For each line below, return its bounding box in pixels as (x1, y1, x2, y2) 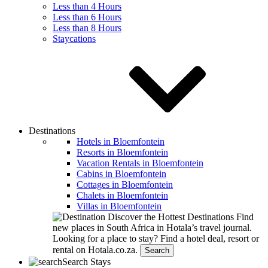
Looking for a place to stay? (53, 233, 160, 243)
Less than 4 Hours (53, 1, 121, 11)
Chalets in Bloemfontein (77, 190, 168, 200)
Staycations (53, 33, 96, 44)
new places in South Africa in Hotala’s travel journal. (53, 223, 252, 233)
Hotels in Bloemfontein (77, 136, 165, 147)
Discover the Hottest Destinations (105, 212, 236, 222)
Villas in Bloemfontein (77, 201, 162, 211)
